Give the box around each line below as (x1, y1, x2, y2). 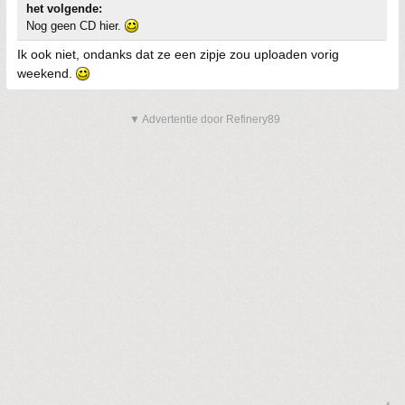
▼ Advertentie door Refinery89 (129, 112, 280, 126)
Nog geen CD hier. (26, 18, 125, 33)
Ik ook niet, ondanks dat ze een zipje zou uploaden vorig (17, 46, 339, 61)
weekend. (17, 65, 76, 80)
